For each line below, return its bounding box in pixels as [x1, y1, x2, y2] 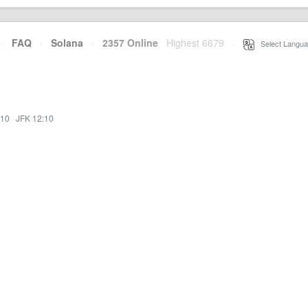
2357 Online [94, 36, 158, 49]
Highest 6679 [166, 36, 224, 49]
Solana [51, 36, 83, 49]
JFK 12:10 [16, 112, 54, 124]
